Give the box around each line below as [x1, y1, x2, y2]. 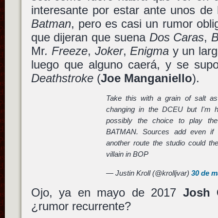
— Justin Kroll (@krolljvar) [106, 168, 192, 177]
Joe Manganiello [100, 71, 192, 85]
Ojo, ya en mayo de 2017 [31, 185, 183, 199]
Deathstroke [31, 71, 93, 85]
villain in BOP [106, 150, 149, 159]
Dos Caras [149, 30, 204, 44]
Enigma [130, 44, 169, 57]
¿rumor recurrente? [31, 199, 131, 213]
